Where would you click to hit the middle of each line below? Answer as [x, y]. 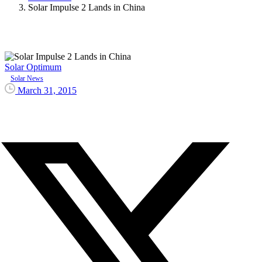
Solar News [27, 78]
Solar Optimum [33, 67]
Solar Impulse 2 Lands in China [87, 7]
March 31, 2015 [47, 90]
